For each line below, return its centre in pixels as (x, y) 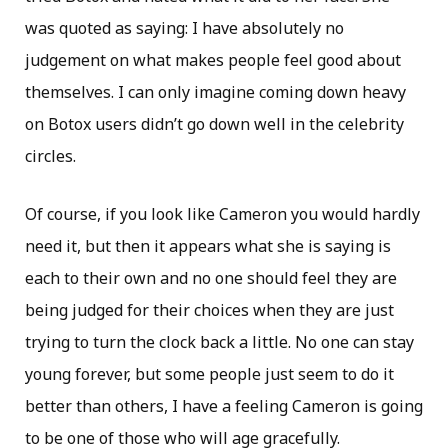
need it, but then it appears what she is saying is (208, 246)
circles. (50, 156)
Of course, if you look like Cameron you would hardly (222, 214)
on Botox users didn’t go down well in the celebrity (214, 124)
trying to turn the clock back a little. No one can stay (219, 342)
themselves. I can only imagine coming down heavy (215, 92)
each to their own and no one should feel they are (211, 278)
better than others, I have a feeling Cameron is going (224, 406)
